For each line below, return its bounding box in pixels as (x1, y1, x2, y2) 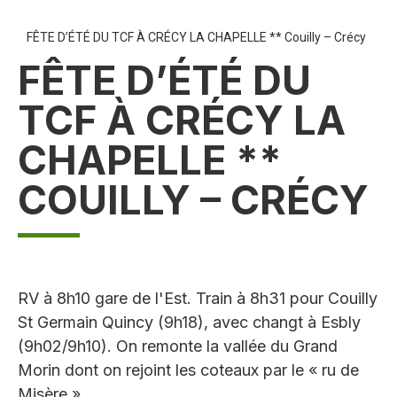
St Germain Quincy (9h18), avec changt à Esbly (18, 313, 361, 332)
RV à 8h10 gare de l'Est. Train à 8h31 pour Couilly (18, 289, 378, 308)
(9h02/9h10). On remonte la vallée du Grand (18, 337, 338, 356)
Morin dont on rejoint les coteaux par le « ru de (18, 361, 359, 380)
